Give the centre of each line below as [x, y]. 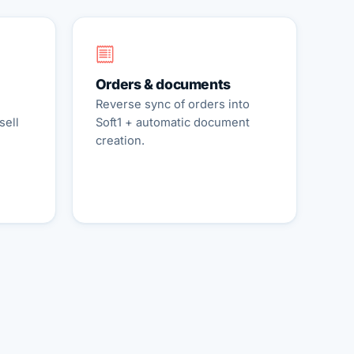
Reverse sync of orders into [172, 105]
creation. [120, 141]
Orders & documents [163, 85]
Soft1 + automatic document [172, 123]
